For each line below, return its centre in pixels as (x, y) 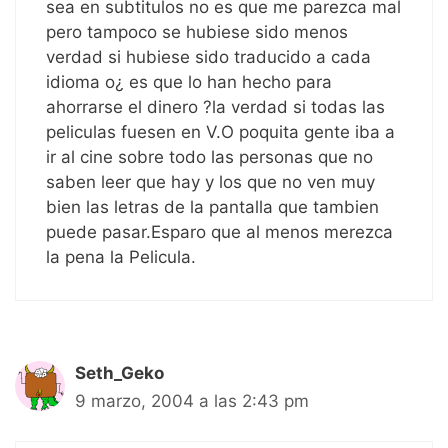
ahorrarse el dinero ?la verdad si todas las (215, 106)
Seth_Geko (119, 372)
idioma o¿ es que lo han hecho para (189, 81)
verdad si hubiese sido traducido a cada (208, 56)
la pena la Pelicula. (121, 256)
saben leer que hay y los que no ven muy (210, 181)
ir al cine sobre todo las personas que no (209, 156)
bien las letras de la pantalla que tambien (212, 206)
